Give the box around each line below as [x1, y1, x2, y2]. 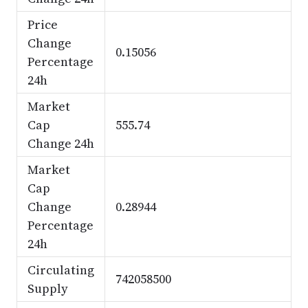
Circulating [27, 261, 94, 278]
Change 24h [27, 135, 94, 152]
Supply [27, 280, 68, 297]
